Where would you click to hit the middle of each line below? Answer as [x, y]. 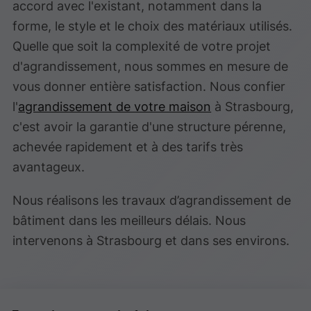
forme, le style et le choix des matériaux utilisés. [153, 26]
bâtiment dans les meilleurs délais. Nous [129, 220]
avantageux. [49, 167]
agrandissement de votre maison [115, 107]
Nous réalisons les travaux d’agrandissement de [152, 200]
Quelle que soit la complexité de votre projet [142, 46]
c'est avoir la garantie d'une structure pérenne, [150, 127]
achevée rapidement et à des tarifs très [128, 147]
